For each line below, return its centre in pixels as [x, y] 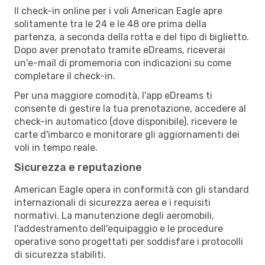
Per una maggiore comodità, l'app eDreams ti [113, 95]
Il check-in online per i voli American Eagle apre [118, 11]
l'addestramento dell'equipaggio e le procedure [119, 228]
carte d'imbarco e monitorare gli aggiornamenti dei [127, 134]
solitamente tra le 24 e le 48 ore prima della [110, 24]
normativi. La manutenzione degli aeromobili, [114, 215]
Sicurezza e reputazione [78, 167]
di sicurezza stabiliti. [60, 254]
